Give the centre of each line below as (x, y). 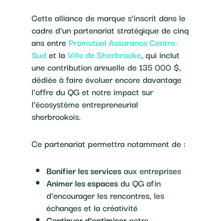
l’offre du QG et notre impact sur (92, 92)
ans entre (50, 42)
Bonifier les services (84, 171)
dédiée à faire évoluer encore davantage (107, 79)
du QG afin (139, 183)
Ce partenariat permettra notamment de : (109, 144)
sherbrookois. (56, 116)
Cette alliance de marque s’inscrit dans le (109, 18)
